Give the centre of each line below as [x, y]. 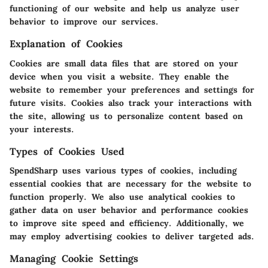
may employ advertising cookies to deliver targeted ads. [132, 236]
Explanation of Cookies [66, 44]
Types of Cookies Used [67, 151]
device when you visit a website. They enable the [119, 76]
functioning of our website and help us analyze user [124, 9]
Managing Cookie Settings [74, 258]
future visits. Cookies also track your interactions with [131, 103]
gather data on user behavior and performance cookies [129, 210]
